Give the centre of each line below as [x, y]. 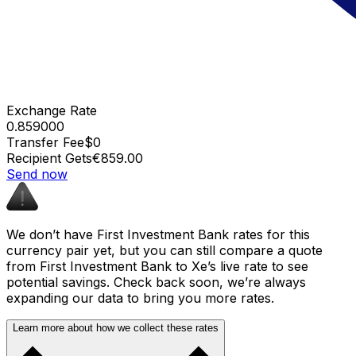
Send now [37, 174]
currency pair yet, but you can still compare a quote [164, 250]
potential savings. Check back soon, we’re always [156, 282]
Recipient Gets [49, 158]
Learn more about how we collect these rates [116, 327]
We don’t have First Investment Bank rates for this [158, 234]
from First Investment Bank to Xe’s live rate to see [157, 266]
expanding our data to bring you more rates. [140, 298]
